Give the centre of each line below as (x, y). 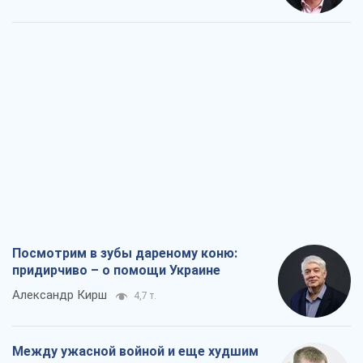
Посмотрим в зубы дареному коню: (125, 254)
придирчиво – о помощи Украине (116, 271)
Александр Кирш (60, 295)
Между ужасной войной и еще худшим (135, 352)
